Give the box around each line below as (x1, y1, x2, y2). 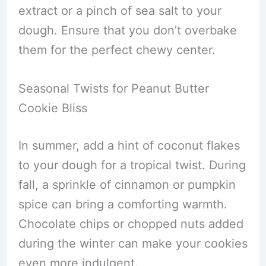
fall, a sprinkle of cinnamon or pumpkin (18, 178, 236, 192)
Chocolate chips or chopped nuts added (18, 217, 243, 231)
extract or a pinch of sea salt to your (18, 4, 221, 18)
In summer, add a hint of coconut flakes (18, 138, 240, 153)
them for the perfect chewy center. (18, 43, 216, 57)
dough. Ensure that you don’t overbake (18, 23, 237, 37)
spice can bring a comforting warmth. (18, 197, 227, 211)
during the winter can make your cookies (18, 236, 248, 251)
